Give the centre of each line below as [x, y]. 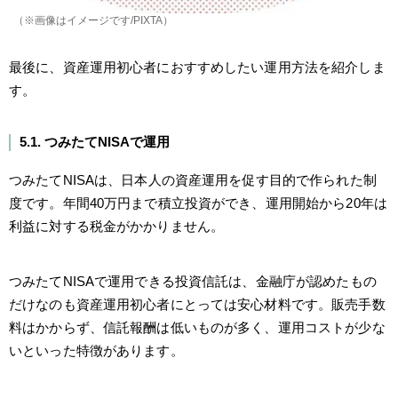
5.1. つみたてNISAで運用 [95, 141]
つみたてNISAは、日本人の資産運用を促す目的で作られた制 [193, 179]
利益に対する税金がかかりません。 [117, 226]
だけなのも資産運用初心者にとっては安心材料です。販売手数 [197, 304]
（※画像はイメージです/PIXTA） [93, 20]
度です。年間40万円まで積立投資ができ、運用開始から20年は [198, 203]
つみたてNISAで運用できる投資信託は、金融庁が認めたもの [193, 281]
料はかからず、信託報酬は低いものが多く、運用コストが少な [197, 327]
